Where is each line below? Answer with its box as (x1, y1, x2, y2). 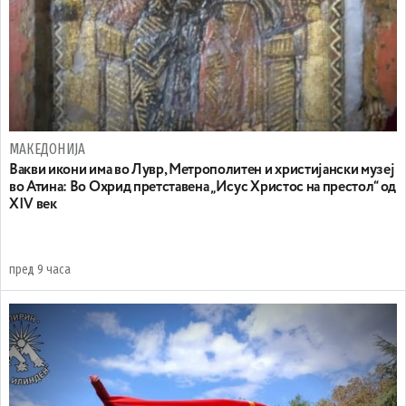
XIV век (9, 198, 57, 212)
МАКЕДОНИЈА (9, 140, 86, 158)
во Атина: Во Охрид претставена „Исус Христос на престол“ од (9, 180, 397, 195)
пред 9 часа (9, 262, 71, 277)
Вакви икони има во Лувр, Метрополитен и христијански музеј (9, 163, 395, 178)
